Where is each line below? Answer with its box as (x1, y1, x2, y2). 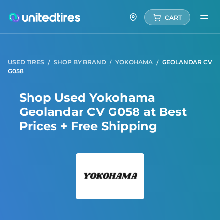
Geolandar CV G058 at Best (19, 105, 187, 119)
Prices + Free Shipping (19, 119, 157, 133)
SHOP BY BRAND (54, 58, 108, 66)
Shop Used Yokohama (19, 90, 155, 105)
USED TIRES (8, 58, 46, 66)
